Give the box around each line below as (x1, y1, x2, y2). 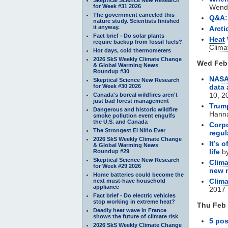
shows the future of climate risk (93, 213, 178, 219)
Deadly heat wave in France (93, 207, 166, 213)
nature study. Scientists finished (93, 17, 180, 24)
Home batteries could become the (93, 171, 184, 178)
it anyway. (93, 23, 120, 30)
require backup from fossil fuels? (93, 38, 182, 45)
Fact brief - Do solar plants (93, 32, 164, 39)
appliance (93, 183, 119, 190)
